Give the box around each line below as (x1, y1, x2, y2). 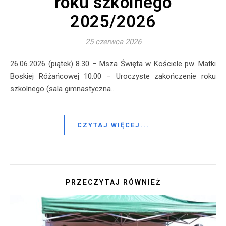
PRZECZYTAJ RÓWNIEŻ (65, 178, 161, 187)
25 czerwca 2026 (85, 37, 141, 47)
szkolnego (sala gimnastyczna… (10, 84, 116, 94)
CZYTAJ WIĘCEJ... (77, 121, 149, 129)
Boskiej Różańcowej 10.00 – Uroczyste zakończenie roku (10, 72, 216, 81)
